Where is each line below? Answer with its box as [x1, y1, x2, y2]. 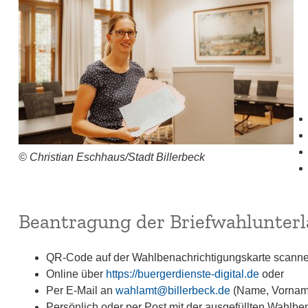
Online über [45, 268, 106, 280]
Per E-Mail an [45, 285, 115, 296]
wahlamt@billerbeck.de [115, 285, 230, 296]
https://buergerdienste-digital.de [105, 268, 259, 280]
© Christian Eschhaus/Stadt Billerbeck [18, 151, 205, 163]
